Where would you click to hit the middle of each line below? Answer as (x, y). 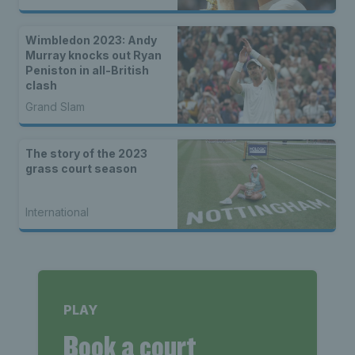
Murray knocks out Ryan (94, 55)
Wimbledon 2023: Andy (91, 40)
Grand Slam (55, 107)
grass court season (81, 169)
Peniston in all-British (87, 71)
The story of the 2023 (86, 154)
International (57, 212)
